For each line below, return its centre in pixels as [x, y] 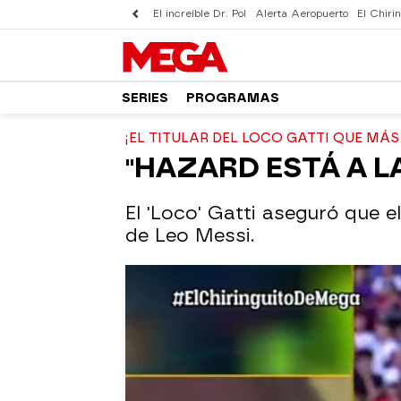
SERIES [145, 98]
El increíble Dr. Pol [200, 14]
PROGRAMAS [233, 98]
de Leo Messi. [190, 235]
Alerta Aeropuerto [302, 14]
